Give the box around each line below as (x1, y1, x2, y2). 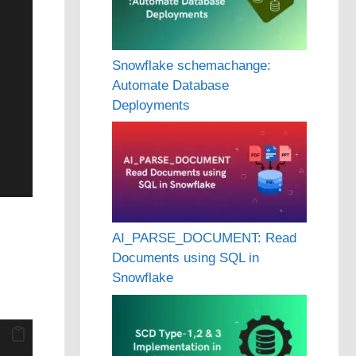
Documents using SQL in (112, 250, 259, 266)
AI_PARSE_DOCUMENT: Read (112, 230, 296, 246)
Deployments (112, 97, 190, 113)
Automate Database (112, 77, 229, 93)
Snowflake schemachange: (112, 57, 271, 73)
